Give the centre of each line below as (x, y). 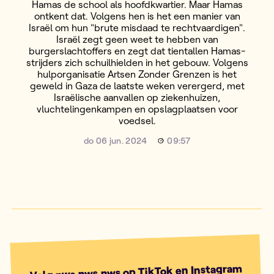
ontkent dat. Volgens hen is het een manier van (137, 16)
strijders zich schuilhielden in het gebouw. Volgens (137, 62)
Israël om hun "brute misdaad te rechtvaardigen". (137, 28)
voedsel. (137, 120)
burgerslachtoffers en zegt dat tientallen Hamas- (137, 51)
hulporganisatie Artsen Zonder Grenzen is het (137, 74)
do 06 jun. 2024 (116, 141)
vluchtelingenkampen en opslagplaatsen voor (137, 109)
